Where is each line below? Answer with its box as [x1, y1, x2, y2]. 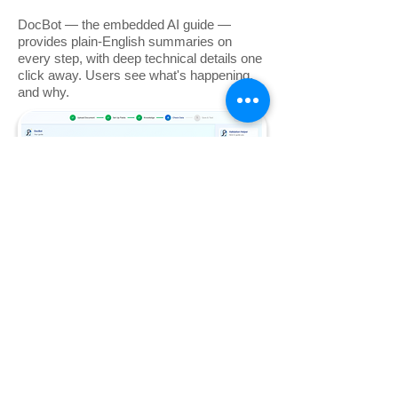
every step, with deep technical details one [18, 51, 262, 67]
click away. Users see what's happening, [18, 68, 253, 84]
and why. [18, 84, 69, 100]
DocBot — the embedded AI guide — [18, 17, 231, 33]
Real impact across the [37, 363, 247, 387]
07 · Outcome [103, 333, 181, 348]
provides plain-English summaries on [18, 34, 232, 50]
